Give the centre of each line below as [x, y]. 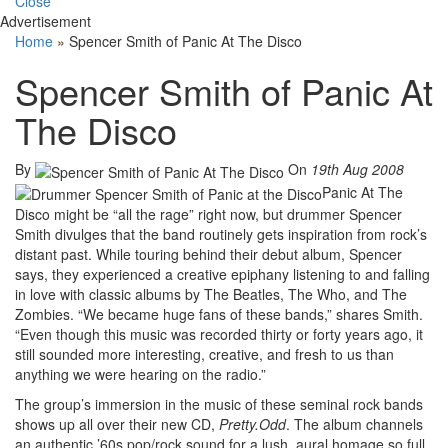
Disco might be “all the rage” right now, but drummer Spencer [208, 213]
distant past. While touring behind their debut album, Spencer [208, 253]
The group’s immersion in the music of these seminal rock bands [219, 403]
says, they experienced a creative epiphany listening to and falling [222, 273]
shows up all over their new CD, [117, 423]
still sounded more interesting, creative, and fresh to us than [204, 353]
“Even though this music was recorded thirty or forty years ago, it [219, 333]
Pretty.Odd [252, 423]
